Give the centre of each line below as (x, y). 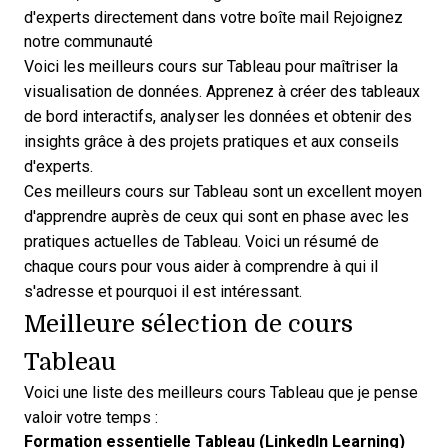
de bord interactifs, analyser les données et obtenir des (218, 116)
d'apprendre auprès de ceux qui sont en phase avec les (216, 216)
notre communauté (88, 41)
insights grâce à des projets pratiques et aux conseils (211, 141)
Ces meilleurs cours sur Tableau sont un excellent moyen (223, 191)
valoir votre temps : (91, 417)
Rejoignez (366, 17)
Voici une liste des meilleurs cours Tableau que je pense (221, 392)
